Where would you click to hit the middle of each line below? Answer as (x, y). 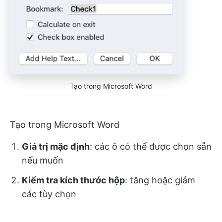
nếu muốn (43, 161)
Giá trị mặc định (56, 147)
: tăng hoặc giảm (160, 180)
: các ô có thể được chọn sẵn (151, 147)
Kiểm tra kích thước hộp (73, 180)
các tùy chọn (49, 194)
